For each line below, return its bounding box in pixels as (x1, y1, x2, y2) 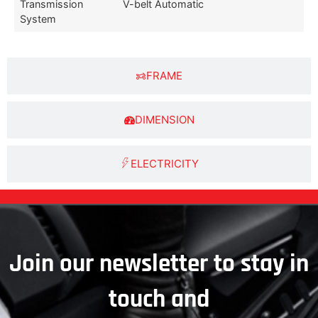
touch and (109, 283, 209, 316)
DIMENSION (134, 113, 194, 127)
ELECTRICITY (130, 157, 199, 171)
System (20, 13, 56, 26)
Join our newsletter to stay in (9, 248, 309, 280)
